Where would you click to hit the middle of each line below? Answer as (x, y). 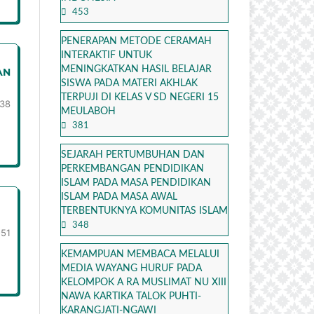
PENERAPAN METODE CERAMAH (136, 41)
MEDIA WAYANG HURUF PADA (131, 268)
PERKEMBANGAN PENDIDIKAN (132, 169)
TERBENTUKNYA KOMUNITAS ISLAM (144, 211)
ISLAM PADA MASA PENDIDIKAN (136, 183)
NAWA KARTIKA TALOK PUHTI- (131, 296)
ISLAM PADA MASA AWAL (119, 197)
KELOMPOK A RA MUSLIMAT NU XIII (144, 282)
